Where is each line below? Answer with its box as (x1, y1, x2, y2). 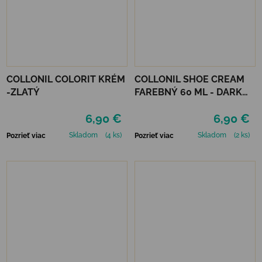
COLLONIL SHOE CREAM (135, 73, 244, 85)
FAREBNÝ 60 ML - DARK (135, 86, 242, 98)
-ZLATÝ (6, 86, 40, 98)
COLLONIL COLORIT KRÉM (6, 73, 125, 85)
